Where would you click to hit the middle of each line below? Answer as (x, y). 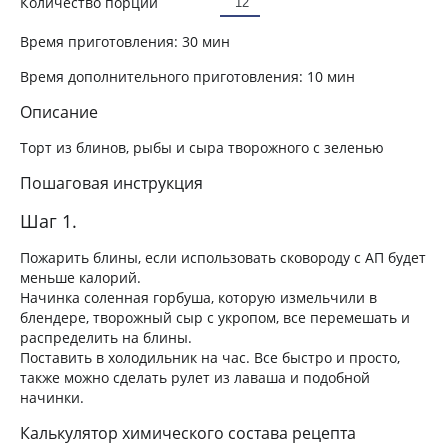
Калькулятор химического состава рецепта (188, 432)
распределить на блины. (106, 337)
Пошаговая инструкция (111, 182)
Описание (59, 111)
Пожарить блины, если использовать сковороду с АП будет (223, 257)
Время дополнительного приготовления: (163, 76)
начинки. (52, 397)
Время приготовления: (101, 41)
